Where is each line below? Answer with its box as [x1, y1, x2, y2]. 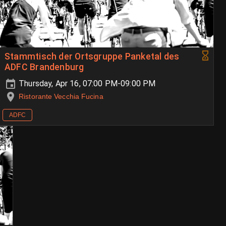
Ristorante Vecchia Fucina [19, 92, 103, 101]
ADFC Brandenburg [5, 62, 84, 73]
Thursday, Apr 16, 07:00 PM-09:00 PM [17, 79, 156, 89]
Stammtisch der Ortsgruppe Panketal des [5, 51, 180, 62]
